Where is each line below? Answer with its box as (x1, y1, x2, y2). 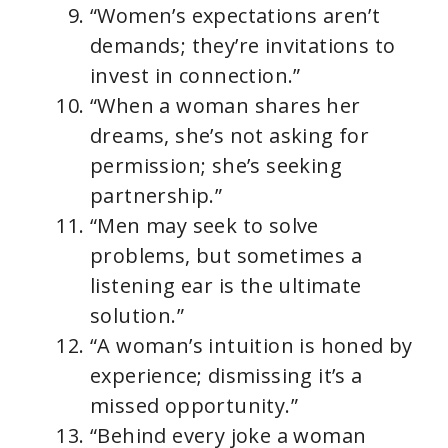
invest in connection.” (90, 62, 301, 90)
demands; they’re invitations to (90, 32, 396, 60)
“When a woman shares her (90, 92, 361, 120)
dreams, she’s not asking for (90, 122, 370, 150)
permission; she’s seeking (90, 152, 342, 180)
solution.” (90, 302, 185, 330)
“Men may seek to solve (90, 212, 319, 240)
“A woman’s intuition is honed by (90, 332, 413, 360)
